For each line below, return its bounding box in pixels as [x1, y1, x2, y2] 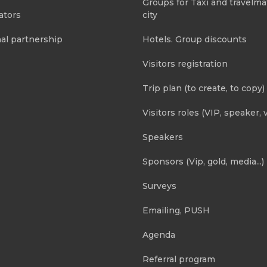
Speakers [142, 132, 183, 142]
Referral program [142, 254, 215, 265]
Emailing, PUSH [142, 205, 210, 216]
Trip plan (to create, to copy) [142, 83, 265, 94]
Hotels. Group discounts [142, 34, 247, 45]
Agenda [142, 229, 175, 240]
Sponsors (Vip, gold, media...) [142, 156, 264, 167]
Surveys [142, 181, 176, 191]
